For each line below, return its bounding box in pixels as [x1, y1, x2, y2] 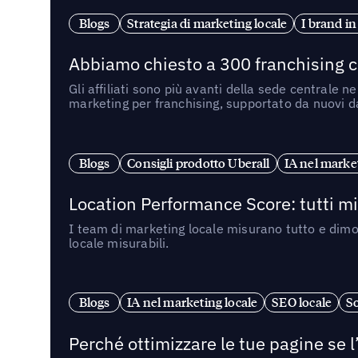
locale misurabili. [69, 234, 169, 251]
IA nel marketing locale [127, 294, 258, 311]
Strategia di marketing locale [127, 14, 288, 31]
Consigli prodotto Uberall [127, 154, 270, 171]
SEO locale [272, 294, 332, 311]
